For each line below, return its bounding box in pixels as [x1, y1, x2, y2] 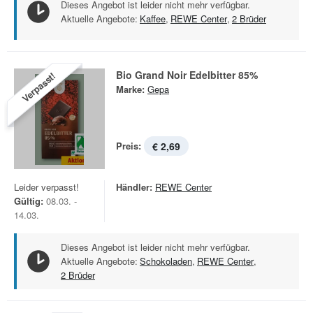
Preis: [116, 139, 141, 152]
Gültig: [14, 194, 43, 208]
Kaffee [140, 12, 166, 25]
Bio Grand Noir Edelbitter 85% [116, 68, 258, 82]
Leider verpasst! [14, 180, 79, 194]
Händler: [116, 180, 152, 194]
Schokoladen [140, 254, 192, 268]
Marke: [116, 82, 145, 96]
